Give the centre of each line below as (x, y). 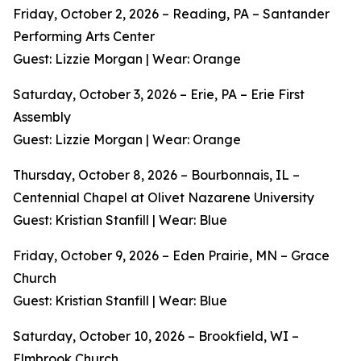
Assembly (42, 117)
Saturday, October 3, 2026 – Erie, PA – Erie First (159, 95)
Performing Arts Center (84, 37)
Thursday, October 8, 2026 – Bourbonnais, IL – (156, 175)
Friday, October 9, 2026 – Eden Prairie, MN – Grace (171, 256)
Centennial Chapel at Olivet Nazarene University (164, 198)
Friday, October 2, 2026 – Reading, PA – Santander (171, 14)
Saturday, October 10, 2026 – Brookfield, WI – (156, 336)
